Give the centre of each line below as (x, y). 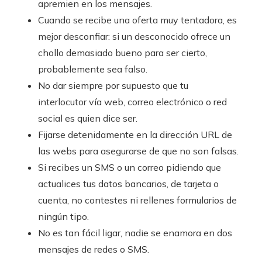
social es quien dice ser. (88, 118)
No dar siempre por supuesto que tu (113, 85)
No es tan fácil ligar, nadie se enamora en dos (135, 232)
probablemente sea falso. (93, 69)
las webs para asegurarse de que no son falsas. (138, 151)
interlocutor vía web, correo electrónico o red (132, 101)
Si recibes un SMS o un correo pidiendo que (130, 167)
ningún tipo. (63, 216)
